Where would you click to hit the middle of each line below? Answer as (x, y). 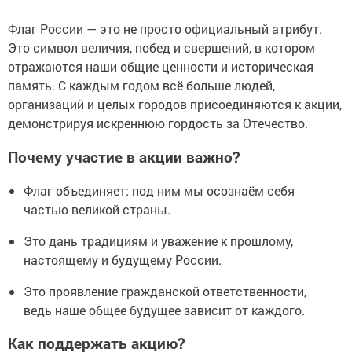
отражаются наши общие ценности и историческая (161, 67)
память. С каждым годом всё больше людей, (141, 86)
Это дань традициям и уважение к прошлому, (158, 240)
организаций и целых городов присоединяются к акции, (175, 104)
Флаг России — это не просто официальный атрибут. (165, 29)
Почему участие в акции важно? (124, 156)
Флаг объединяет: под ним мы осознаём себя (159, 190)
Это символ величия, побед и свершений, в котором (161, 48)
